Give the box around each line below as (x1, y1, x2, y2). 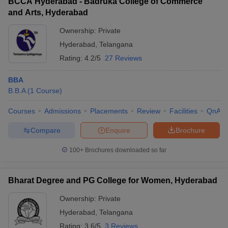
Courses (8, 107, 35, 115)
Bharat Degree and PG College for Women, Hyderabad (8, 176, 217, 185)
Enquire (105, 126, 130, 134)
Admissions (44, 107, 81, 115)
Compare (30, 126, 61, 134)
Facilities (169, 107, 197, 115)
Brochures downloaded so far (83, 147, 166, 154)
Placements (90, 107, 128, 115)
